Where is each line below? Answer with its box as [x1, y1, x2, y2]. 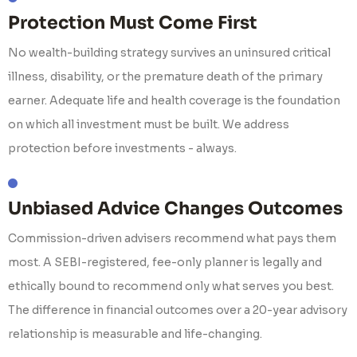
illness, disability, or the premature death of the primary [8, 69, 323, 84]
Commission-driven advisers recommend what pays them [8, 231, 336, 245]
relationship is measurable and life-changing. [8, 327, 262, 341]
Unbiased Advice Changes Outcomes [8, 198, 343, 219]
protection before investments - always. [8, 141, 237, 155]
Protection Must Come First [8, 12, 257, 33]
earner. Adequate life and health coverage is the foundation [8, 93, 340, 108]
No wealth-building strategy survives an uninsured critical [8, 45, 331, 60]
